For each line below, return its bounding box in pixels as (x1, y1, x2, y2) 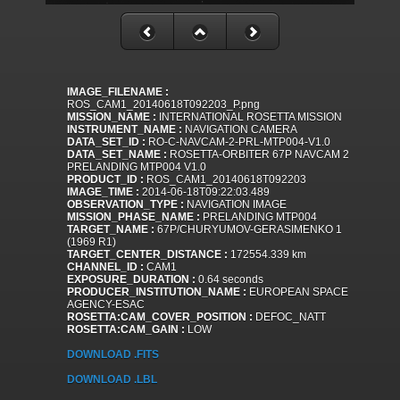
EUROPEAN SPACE (246, 286, 348, 299)
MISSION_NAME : (67, 111, 156, 124)
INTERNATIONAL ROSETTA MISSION (156, 111, 342, 124)
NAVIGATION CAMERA (182, 123, 297, 137)
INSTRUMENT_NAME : (67, 123, 182, 137)
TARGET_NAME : (67, 223, 154, 237)
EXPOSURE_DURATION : (67, 273, 196, 287)
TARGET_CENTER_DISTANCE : (67, 248, 228, 262)
